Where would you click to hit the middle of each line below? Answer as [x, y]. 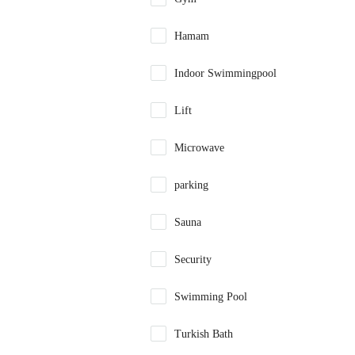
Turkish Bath [204, 334]
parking [191, 185]
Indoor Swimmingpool [225, 73]
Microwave [199, 148]
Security [193, 260]
